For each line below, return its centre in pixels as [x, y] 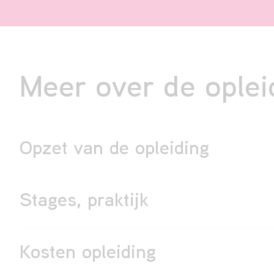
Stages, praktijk [84, 202]
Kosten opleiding [88, 254]
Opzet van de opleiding [114, 150]
